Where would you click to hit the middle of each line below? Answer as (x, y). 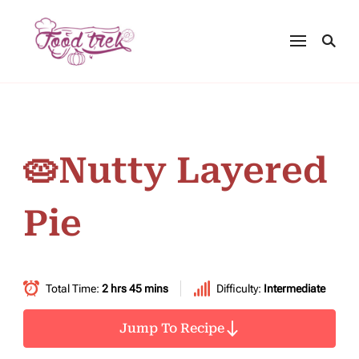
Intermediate (294, 289)
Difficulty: (240, 289)
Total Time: (74, 289)
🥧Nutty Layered (175, 170)
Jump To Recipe (171, 329)
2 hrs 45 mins (135, 289)
